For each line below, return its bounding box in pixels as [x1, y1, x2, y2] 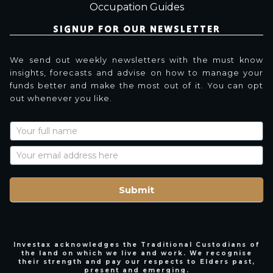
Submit [119, 183, 154, 196]
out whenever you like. [10, 94, 112, 104]
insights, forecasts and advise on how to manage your [10, 68, 263, 78]
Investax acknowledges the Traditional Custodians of [13, 241, 260, 249]
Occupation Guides [89, 1, 184, 13]
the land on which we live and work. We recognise [21, 249, 252, 258]
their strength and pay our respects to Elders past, [18, 258, 255, 266]
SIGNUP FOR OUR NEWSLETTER [52, 23, 221, 35]
